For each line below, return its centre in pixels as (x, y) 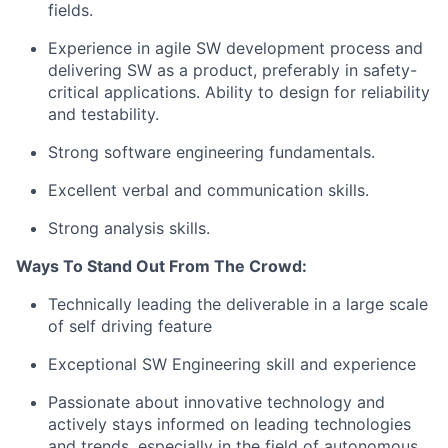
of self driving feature (130, 326)
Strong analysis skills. (129, 228)
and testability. (103, 114)
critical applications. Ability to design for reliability (239, 92)
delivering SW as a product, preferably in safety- (232, 70)
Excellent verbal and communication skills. (208, 190)
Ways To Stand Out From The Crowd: (161, 266)
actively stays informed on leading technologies (229, 424)
